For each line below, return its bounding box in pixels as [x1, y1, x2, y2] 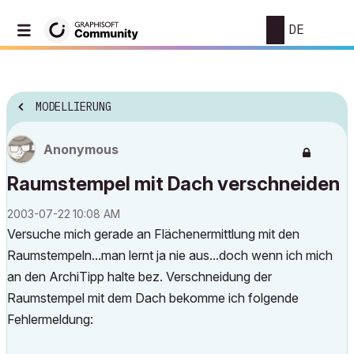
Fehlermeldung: [7, 311, 93, 327]
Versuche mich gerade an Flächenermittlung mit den [7, 226, 299, 242]
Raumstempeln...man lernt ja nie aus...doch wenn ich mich [7, 247, 333, 263]
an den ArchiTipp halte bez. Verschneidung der [7, 269, 272, 284]
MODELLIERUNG [36, 100, 111, 115]
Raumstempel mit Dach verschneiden [7, 172, 340, 195]
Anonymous [43, 141, 119, 157]
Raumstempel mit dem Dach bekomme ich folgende [7, 290, 299, 306]
